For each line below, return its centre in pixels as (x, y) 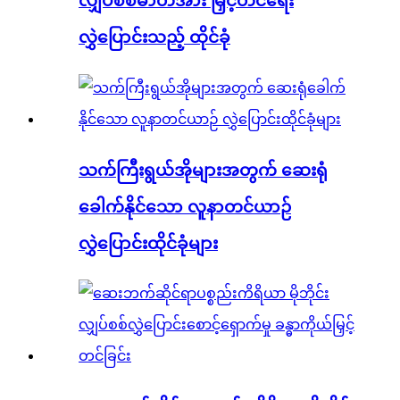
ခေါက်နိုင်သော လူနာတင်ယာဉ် (185, 206)
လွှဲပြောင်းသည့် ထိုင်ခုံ (154, 37)
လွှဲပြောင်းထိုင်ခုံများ (148, 243)
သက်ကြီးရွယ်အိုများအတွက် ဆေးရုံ (203, 170)
